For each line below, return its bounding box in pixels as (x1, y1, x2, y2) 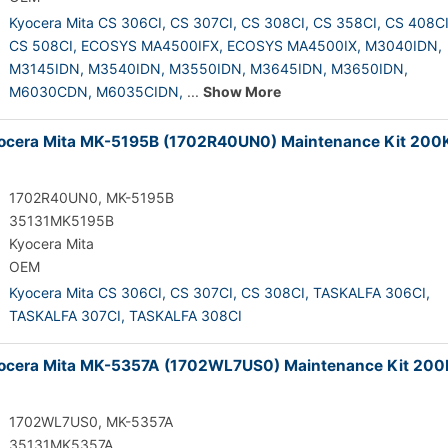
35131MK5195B (9, 212, 114, 229)
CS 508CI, (9, 37, 77, 54)
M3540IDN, (88, 60, 165, 77)
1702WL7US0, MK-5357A (9, 413, 173, 430)
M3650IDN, (331, 60, 408, 77)
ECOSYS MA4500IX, (227, 37, 361, 54)
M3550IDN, (169, 60, 246, 77)
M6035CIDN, (96, 83, 183, 100)
